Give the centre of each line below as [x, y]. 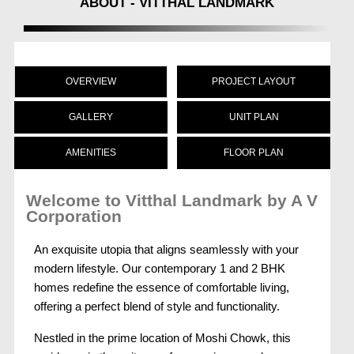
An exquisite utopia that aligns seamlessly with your [166, 249]
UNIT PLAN [254, 117]
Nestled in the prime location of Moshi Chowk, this [162, 337]
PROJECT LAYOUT [254, 81]
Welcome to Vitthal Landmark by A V [172, 200]
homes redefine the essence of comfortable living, [162, 287]
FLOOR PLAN [254, 152]
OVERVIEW [91, 81]
